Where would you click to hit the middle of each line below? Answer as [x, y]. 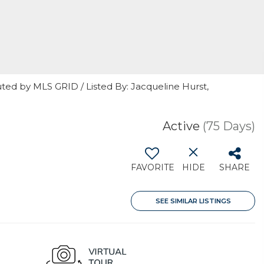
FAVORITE [153, 167]
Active [181, 126]
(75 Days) [229, 126]
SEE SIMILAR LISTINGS [193, 201]
